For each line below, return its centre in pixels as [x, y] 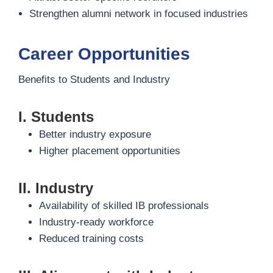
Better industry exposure [95, 134]
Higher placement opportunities [110, 151]
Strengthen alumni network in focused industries [139, 14]
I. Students [56, 117]
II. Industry [56, 188]
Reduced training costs [91, 239]
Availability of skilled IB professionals [124, 206]
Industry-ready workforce [96, 222]
